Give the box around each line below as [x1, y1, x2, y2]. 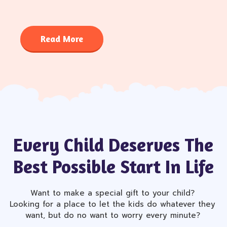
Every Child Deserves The [13, 134, 214, 156]
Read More [41, 33, 84, 44]
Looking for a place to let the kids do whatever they [10, 199, 216, 210]
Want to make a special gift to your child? [30, 187, 195, 199]
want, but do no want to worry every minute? [25, 210, 200, 221]
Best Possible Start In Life [13, 156, 214, 177]
